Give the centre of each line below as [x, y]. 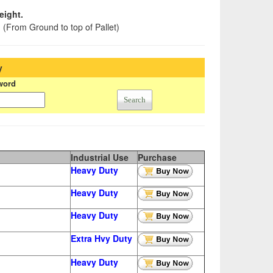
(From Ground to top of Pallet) [61, 27]
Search [134, 100]
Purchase [157, 157]
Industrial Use [99, 157]
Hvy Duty [113, 238]
